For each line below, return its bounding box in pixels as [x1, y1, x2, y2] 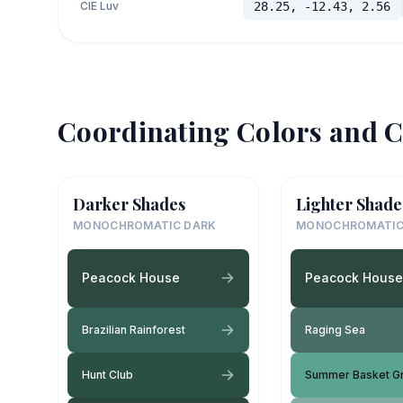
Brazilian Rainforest [82, 322, 185, 336]
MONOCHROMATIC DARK [73, 218, 217, 232]
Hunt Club [82, 367, 133, 381]
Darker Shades [73, 193, 185, 215]
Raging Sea [305, 322, 365, 336]
